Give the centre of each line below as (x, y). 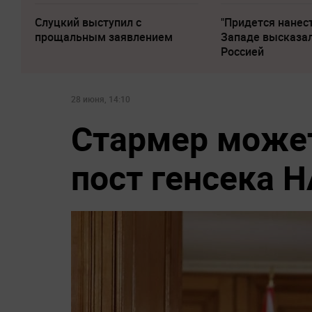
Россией (243, 52)
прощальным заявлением (104, 37)
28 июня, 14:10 (101, 99)
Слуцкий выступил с (88, 22)
